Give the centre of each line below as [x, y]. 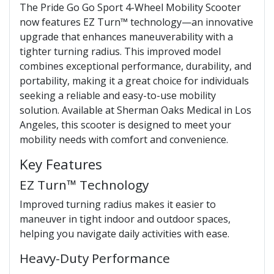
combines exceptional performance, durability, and [135, 66]
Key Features [61, 164]
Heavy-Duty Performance [95, 258]
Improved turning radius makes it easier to [118, 204]
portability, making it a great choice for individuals [134, 80]
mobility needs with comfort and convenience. [124, 139]
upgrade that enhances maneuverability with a [126, 36]
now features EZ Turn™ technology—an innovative [136, 22]
